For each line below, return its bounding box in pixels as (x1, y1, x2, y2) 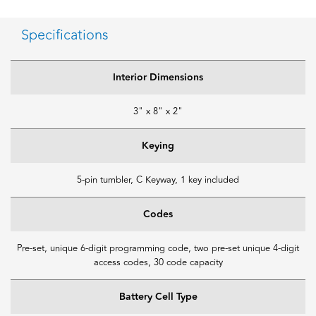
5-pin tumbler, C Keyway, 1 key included (77, 172, 239, 187)
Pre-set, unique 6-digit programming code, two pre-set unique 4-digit (17, 241, 299, 255)
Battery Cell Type (119, 288, 197, 305)
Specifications (21, 23, 109, 46)
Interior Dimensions (113, 69, 203, 85)
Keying (142, 138, 174, 154)
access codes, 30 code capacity (93, 255, 223, 269)
